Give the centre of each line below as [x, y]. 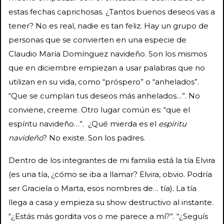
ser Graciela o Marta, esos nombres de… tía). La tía [102, 188]
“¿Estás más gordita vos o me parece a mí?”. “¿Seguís [108, 216]
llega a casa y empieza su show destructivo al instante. [111, 202]
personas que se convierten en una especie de [97, 39]
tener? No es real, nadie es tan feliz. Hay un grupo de [108, 25]
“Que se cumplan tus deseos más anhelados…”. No [104, 95]
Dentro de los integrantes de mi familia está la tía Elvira [112, 160]
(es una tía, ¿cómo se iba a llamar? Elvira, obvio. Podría [110, 174]
